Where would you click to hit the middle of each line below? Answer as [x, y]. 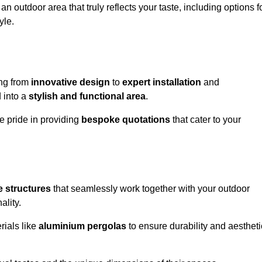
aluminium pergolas [82, 226]
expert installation [162, 82]
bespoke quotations [126, 120]
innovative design [70, 82]
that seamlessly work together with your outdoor [150, 189]
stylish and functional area [87, 96]
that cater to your [206, 120]
